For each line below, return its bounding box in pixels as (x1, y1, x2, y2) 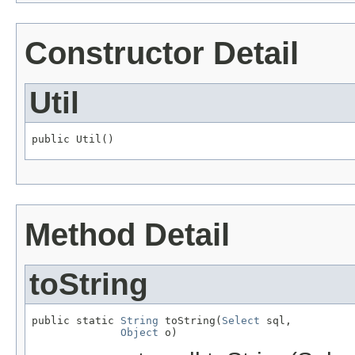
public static (32, 314, 120, 326)
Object (120, 326, 158, 338)
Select (222, 314, 260, 326)
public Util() (32, 132, 114, 145)
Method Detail (25, 216, 230, 252)
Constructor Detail (25, 35, 299, 71)
